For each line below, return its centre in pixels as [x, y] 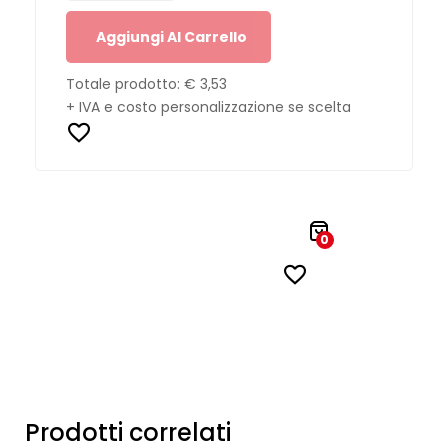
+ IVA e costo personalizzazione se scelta [208, 106]
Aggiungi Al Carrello [171, 36]
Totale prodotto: [125, 83]
